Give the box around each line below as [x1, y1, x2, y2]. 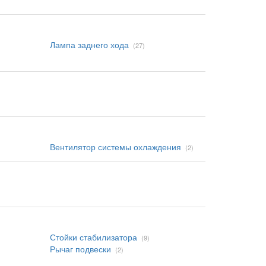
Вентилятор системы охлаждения [49, 141, 181, 153]
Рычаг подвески [49, 243, 111, 255]
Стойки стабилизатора [49, 231, 137, 243]
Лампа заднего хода [49, 39, 129, 50]
